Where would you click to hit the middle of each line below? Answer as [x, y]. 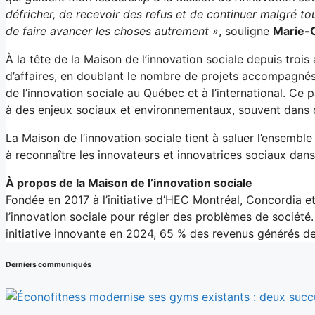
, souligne [246, 31]
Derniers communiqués [49, 264]
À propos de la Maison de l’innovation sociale [129, 182]
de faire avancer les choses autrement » [112, 31]
